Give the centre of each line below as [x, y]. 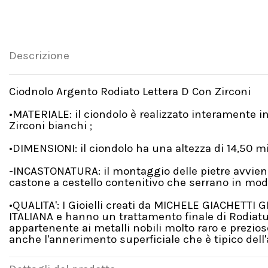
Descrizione [39, 56]
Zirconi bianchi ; [51, 125]
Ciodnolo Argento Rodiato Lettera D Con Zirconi [130, 91]
